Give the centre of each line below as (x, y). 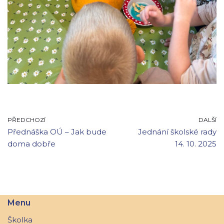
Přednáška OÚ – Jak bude (57, 131)
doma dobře (31, 143)
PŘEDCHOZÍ (26, 119)
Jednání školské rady (177, 131)
